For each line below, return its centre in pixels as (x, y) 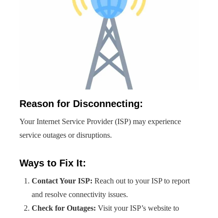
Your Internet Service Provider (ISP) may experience (100, 121)
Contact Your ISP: (62, 181)
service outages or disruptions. (66, 135)
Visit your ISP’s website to (137, 208)
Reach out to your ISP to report (141, 181)
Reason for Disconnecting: (81, 104)
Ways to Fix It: (53, 163)
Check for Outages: (64, 208)
